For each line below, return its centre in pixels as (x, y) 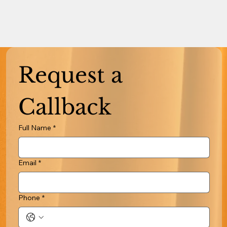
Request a (70, 75)
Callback (65, 107)
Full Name (34, 127)
